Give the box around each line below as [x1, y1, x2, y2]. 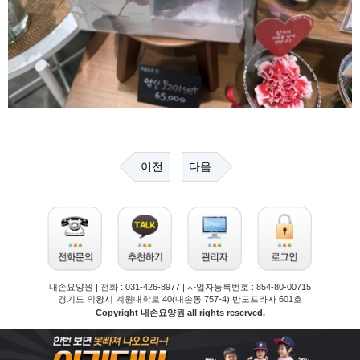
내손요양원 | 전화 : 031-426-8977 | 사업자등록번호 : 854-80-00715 [49, 282, 311, 292]
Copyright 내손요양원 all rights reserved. [95, 308, 265, 318]
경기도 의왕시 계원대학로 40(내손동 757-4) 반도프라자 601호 [58, 294, 302, 305]
